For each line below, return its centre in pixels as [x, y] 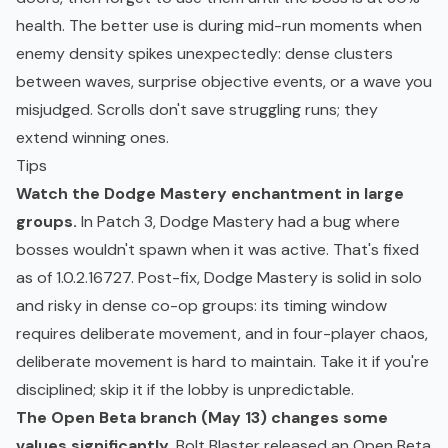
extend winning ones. [92, 138]
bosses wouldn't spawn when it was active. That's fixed [217, 250]
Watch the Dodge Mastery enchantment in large [210, 194]
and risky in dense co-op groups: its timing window [201, 306]
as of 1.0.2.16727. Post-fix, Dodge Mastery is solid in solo [219, 278]
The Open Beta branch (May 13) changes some [202, 418]
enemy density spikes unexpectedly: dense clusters [204, 54]
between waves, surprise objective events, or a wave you [224, 82]
